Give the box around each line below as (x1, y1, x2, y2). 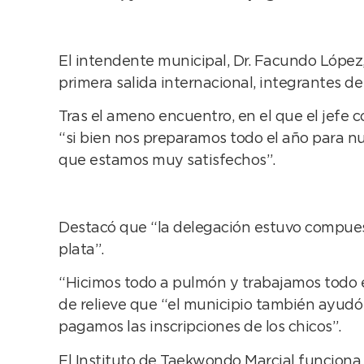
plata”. (58, 243, 104, 257)
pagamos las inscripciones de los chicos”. (58, 321, 341, 335)
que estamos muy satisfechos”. (58, 154, 275, 168)
